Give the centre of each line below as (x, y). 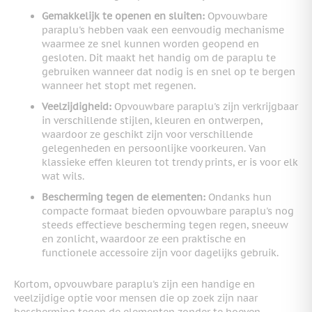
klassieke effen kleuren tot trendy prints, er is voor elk (170, 162)
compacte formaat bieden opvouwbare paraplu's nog (168, 211)
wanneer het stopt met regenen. (119, 85)
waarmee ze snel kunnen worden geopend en (150, 44)
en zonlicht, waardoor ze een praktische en (144, 239)
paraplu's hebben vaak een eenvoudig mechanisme (163, 30)
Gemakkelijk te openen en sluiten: (123, 16)
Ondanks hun (239, 197)
